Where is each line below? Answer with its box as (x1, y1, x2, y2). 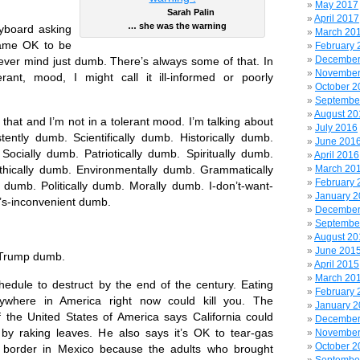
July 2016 (315, 122, 358, 133)
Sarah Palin (130, 6, 215, 17)
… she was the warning (118, 20, 227, 31)
